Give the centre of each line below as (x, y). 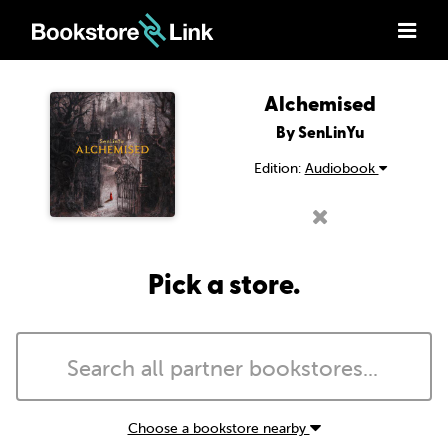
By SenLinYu (320, 132)
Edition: (279, 168)
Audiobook (341, 168)
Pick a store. (224, 283)
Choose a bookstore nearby (218, 428)
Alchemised (320, 103)
